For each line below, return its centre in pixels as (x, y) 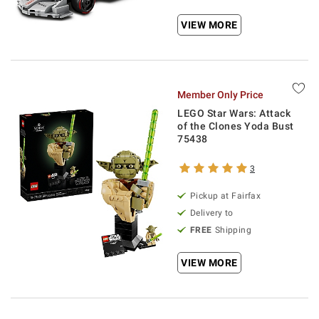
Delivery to (212, 213)
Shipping (233, 230)
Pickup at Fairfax (226, 196)
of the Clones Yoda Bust (236, 126)
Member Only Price (220, 95)
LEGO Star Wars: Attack (234, 113)
